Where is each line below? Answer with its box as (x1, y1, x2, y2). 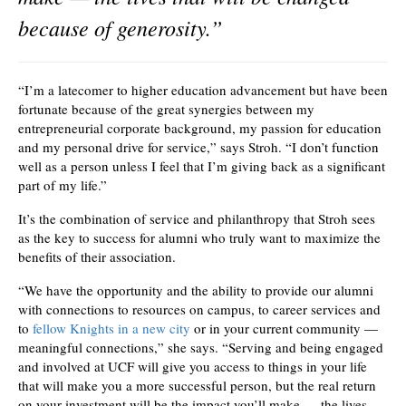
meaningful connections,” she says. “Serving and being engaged (18, 338, 383, 357)
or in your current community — (190, 319, 378, 338)
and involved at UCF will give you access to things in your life (18, 357, 367, 376)
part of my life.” (18, 176, 107, 195)
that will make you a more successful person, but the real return (18, 376, 376, 395)
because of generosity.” (18, 13, 222, 43)
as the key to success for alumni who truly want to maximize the (18, 228, 381, 247)
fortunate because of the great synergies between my (18, 100, 314, 119)
